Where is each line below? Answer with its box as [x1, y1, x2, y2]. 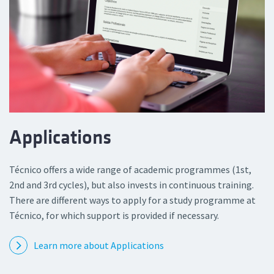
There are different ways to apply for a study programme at [9, 193, 256, 206]
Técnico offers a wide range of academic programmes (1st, [9, 163, 251, 176]
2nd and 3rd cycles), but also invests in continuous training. [9, 178, 254, 191]
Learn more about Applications [34, 239, 164, 251]
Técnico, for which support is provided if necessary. [9, 209, 219, 221]
